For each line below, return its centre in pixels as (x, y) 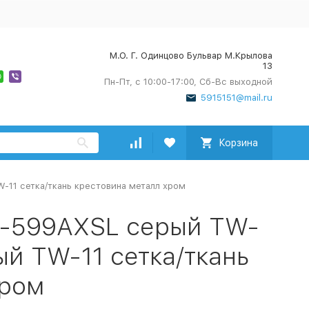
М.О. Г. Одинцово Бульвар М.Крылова (191, 56)
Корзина (238, 143)
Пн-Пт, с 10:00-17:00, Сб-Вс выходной (188, 82)
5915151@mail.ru (236, 98)
